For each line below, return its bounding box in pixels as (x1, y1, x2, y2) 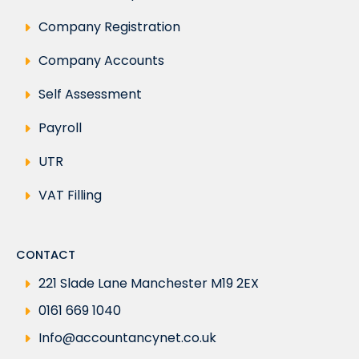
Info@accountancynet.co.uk (38, 329, 216, 348)
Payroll (38, 119, 82, 138)
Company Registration (38, 18, 180, 37)
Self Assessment (38, 85, 142, 104)
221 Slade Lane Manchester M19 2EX (38, 274, 259, 293)
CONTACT (16, 247, 75, 264)
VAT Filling (38, 186, 102, 205)
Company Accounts (38, 51, 164, 71)
